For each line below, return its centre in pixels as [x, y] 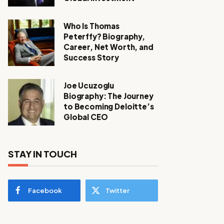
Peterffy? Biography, [104, 36]
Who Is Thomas [92, 25]
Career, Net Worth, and [108, 46]
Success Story [91, 57]
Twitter [117, 190]
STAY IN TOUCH [42, 153]
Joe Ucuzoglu [89, 85]
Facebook [45, 190]
